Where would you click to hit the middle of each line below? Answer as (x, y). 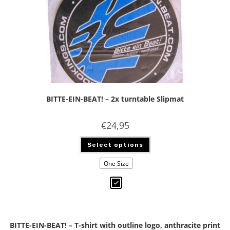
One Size (116, 163)
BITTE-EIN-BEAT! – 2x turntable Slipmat (115, 99)
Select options (115, 145)
